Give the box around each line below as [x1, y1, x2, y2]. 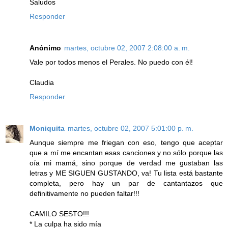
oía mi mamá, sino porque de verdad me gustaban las [30, 159, 223, 167]
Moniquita [30, 124, 65, 133]
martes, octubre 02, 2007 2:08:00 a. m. [64, 44, 190, 52]
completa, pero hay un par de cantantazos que [30, 179, 223, 188]
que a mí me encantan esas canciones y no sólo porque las [30, 149, 223, 157]
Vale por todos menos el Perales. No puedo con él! [30, 58, 193, 67]
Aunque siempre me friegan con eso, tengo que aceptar [30, 138, 223, 147]
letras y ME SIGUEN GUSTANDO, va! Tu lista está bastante [30, 169, 223, 178]
